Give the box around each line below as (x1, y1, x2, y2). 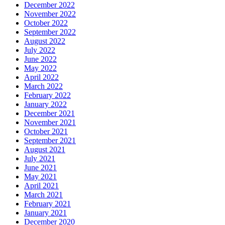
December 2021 (24, 109, 75, 118)
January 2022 (24, 100, 67, 109)
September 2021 (24, 136, 76, 145)
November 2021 (24, 118, 76, 127)
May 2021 (24, 172, 57, 181)
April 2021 (24, 181, 59, 190)
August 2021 (24, 145, 65, 154)
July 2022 (24, 46, 55, 55)
